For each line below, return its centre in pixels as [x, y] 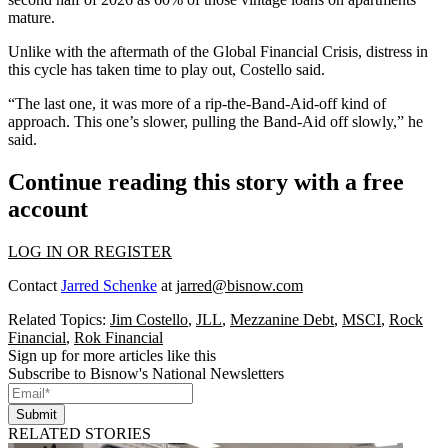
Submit [36, 415]
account [48, 209]
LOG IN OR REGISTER [90, 252]
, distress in [393, 52]
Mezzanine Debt [282, 320]
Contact [34, 286]
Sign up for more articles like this [112, 356]
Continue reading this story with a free [206, 182]
